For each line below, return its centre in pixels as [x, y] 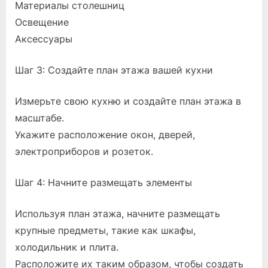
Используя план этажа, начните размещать [118, 213]
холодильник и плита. [67, 247]
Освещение [42, 22]
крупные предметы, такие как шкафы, [105, 230]
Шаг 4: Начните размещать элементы [103, 182]
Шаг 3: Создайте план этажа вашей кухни [114, 70]
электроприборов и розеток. [84, 151]
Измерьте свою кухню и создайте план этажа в [128, 101]
